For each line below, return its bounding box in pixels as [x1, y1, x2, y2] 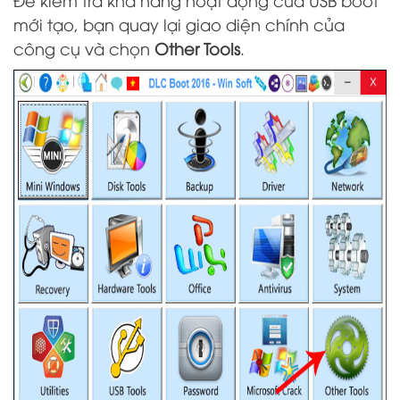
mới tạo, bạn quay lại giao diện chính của [13, 12, 345, 35]
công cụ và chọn [13, 37, 154, 59]
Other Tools [154, 37, 240, 59]
